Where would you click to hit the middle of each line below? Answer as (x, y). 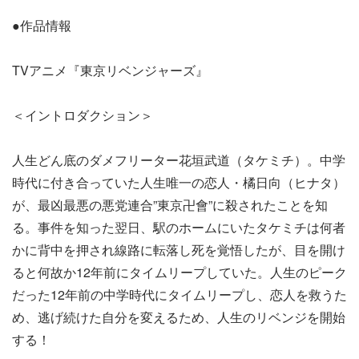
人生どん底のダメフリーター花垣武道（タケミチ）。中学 (179, 160)
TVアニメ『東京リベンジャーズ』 (110, 71)
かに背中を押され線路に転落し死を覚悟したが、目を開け (179, 250)
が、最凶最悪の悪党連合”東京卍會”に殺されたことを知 (170, 205)
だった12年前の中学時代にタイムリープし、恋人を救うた (179, 295)
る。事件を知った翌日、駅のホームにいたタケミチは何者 (179, 228)
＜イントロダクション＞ (83, 115)
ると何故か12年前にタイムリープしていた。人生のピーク (179, 272)
